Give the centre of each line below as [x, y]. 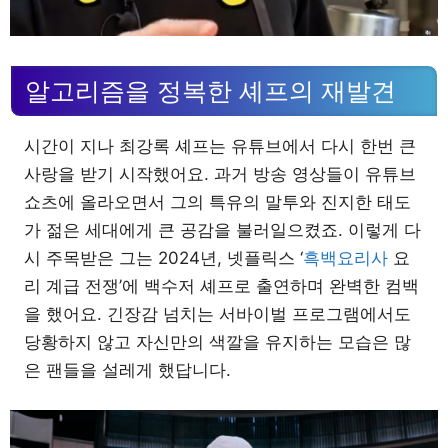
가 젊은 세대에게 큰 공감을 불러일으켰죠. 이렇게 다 [222, 230]
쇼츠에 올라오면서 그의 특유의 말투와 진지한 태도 [217, 202]
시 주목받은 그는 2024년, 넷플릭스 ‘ [163, 258]
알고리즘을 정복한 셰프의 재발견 [210, 91]
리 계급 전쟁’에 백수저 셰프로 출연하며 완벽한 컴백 [221, 286]
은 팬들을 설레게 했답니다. [127, 370]
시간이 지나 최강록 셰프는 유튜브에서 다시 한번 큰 [220, 146]
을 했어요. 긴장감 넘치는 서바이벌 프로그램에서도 [217, 314]
